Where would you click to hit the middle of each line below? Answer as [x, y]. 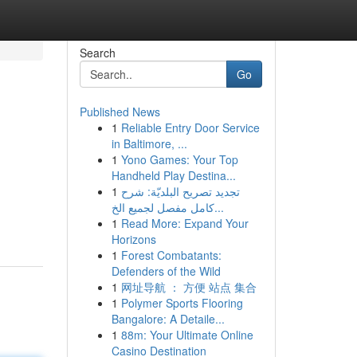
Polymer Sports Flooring [182, 303]
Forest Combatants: [171, 255]
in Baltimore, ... [149, 143]
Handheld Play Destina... [173, 175]
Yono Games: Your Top [179, 159]
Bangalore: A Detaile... [168, 319]
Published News [120, 112]
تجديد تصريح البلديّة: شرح [180, 191]
